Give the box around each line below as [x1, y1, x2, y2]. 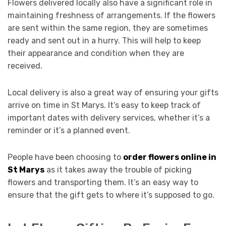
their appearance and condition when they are [8, 48, 184, 58]
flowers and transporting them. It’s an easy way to [8, 177, 198, 187]
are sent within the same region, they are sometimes [8, 23, 208, 33]
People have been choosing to [8, 152, 123, 162]
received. [8, 61, 42, 71]
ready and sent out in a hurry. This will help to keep [8, 35, 201, 45]
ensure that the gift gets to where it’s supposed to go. [8, 190, 214, 200]
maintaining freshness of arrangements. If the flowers [8, 10, 215, 20]
